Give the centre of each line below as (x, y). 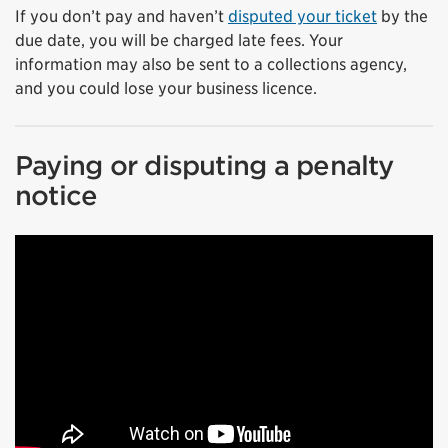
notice (56, 195)
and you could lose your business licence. (166, 88)
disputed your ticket (302, 16)
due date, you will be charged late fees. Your (179, 40)
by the (402, 16)
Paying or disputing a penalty (204, 165)
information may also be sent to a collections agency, (211, 64)
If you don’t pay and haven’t (121, 16)
